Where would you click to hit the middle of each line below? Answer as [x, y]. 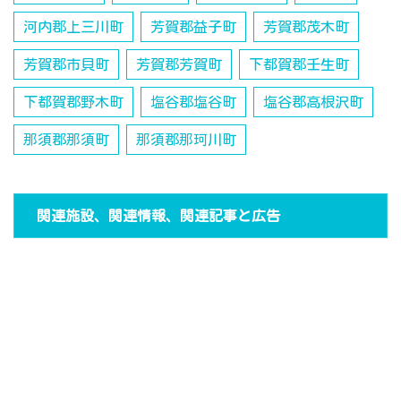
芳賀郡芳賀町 [179, 65]
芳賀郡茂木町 [306, 27]
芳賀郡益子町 [193, 27]
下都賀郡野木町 [73, 102]
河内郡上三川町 [73, 27]
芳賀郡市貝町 [66, 65]
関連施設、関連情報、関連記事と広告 [158, 216]
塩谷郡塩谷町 [193, 102]
